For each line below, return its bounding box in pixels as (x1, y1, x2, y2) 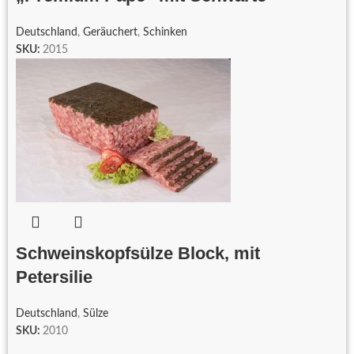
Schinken (143, 27, 187, 39)
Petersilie (16, 267, 92, 288)
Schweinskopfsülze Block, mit (16, 243, 260, 264)
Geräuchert (83, 27, 137, 39)
